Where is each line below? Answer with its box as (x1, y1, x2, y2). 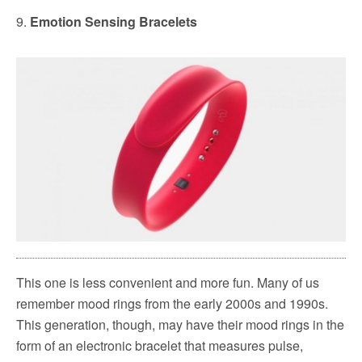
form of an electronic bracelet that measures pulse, (16, 336, 303, 356)
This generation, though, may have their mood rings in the (16, 315, 344, 335)
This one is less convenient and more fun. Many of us (16, 273, 319, 293)
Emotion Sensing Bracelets (30, 11, 197, 31)
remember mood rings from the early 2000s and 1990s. (16, 294, 328, 314)
